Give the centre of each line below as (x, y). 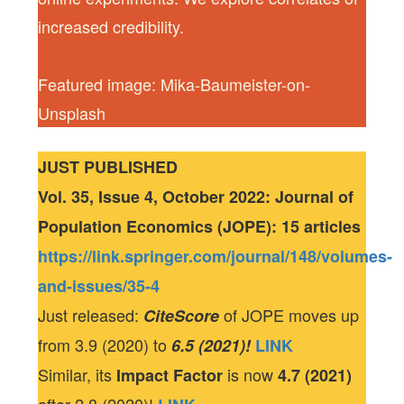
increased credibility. (111, 26)
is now (253, 374)
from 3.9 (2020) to (105, 344)
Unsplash (72, 112)
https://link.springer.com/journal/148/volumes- (216, 256)
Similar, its (78, 374)
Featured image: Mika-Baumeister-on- (174, 83)
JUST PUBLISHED (108, 166)
